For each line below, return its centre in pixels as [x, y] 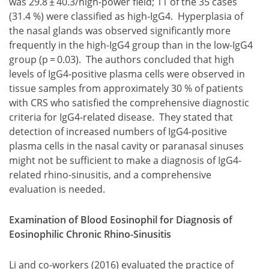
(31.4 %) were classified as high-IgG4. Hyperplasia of [126, 17]
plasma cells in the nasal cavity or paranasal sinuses [126, 146]
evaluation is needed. [58, 189]
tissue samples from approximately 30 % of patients [126, 89]
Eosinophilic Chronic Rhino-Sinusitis [90, 234]
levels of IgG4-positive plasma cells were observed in [127, 74]
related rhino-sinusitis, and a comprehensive [110, 175]
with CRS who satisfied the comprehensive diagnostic [129, 103]
